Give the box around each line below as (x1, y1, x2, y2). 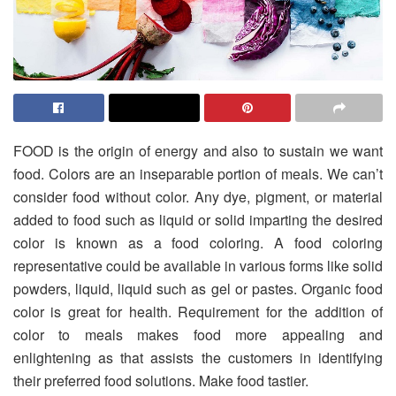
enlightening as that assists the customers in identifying (13, 346, 383, 368)
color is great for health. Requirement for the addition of (13, 301, 383, 322)
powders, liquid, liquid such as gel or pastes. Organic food (13, 278, 383, 299)
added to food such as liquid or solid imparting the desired (13, 209, 383, 230)
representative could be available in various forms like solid (13, 255, 383, 276)
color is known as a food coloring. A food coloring (13, 232, 383, 253)
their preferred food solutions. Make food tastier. (13, 369, 308, 391)
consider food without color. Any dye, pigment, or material (13, 186, 383, 207)
